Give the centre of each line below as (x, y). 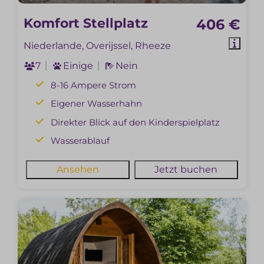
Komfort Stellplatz (86, 23)
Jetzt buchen (186, 170)
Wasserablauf (80, 141)
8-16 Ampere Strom (94, 85)
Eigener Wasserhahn (97, 104)
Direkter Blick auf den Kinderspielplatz (136, 122)
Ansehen (78, 170)
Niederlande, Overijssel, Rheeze (98, 45)
